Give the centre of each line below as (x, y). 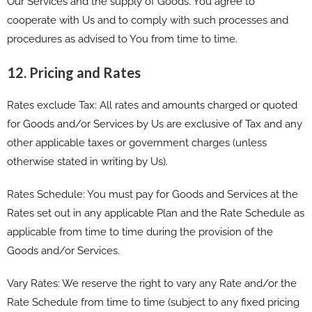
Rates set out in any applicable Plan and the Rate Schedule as (156, 213)
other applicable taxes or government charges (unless (137, 142)
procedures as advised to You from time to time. (122, 39)
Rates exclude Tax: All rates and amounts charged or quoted (152, 105)
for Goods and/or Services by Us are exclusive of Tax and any (155, 124)
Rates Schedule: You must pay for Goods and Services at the (153, 194)
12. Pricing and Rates (74, 72)
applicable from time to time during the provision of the (140, 232)
